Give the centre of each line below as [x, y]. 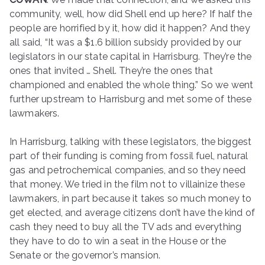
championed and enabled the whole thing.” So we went [132, 85]
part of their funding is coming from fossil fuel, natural [129, 156]
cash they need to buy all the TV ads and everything [126, 227]
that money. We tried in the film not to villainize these [127, 184]
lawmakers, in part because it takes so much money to [131, 198]
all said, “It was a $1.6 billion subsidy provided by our [125, 42]
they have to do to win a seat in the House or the [118, 241]
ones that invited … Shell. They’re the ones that [111, 71]
